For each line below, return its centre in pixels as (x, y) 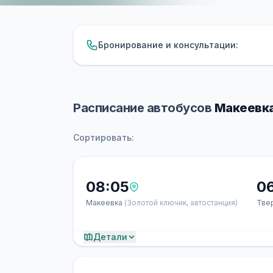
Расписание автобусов (144, 108)
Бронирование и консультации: (168, 45)
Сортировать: (104, 137)
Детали (110, 237)
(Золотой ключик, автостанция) (181, 203)
